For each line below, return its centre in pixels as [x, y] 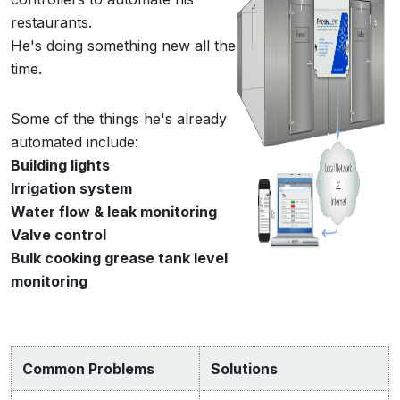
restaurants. [51, 22]
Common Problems [88, 369]
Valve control [58, 235]
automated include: [75, 142]
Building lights [60, 165]
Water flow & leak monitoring [114, 212]
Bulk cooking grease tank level [119, 258]
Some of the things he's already [119, 119]
